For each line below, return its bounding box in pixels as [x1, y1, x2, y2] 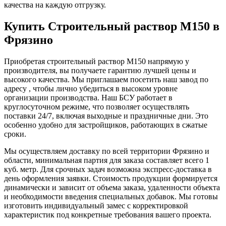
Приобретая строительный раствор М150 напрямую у [4, 56, 189, 66]
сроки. [4, 129, 26, 138]
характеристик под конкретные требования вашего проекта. [4, 210, 211, 219]
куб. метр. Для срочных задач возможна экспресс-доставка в [4, 164, 212, 174]
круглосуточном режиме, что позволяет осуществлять [4, 102, 189, 111]
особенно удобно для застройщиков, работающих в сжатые [4, 120, 207, 129]
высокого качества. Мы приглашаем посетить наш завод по [4, 75, 208, 84]
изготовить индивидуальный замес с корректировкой [4, 201, 188, 210]
